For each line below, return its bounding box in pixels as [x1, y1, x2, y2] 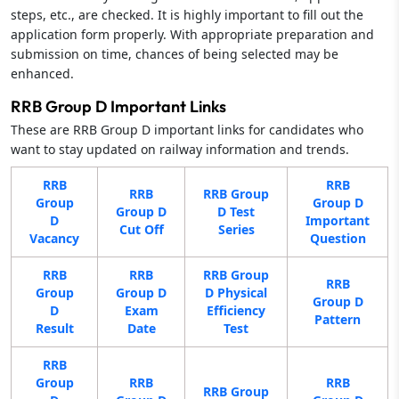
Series [217, 220, 255, 238]
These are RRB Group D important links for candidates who [11, 120, 363, 138]
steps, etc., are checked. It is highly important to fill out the [11, 5, 363, 23]
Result [35, 319, 74, 337]
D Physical [205, 283, 267, 301]
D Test [217, 202, 255, 220]
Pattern [314, 310, 361, 328]
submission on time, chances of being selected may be [11, 45, 338, 62]
